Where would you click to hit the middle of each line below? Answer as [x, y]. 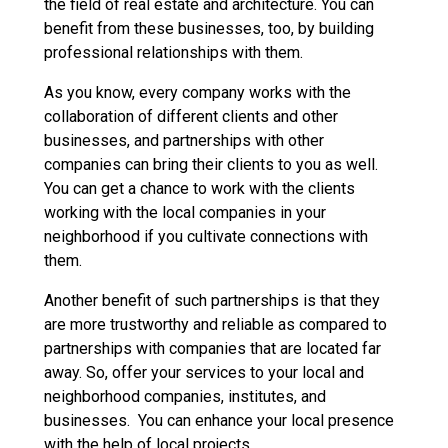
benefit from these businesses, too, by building [209, 28]
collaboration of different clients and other [191, 116]
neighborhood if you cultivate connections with [206, 236]
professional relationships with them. [175, 52]
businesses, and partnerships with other [184, 140]
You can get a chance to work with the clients [199, 188]
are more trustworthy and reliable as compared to [215, 324]
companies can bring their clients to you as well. [211, 164]
